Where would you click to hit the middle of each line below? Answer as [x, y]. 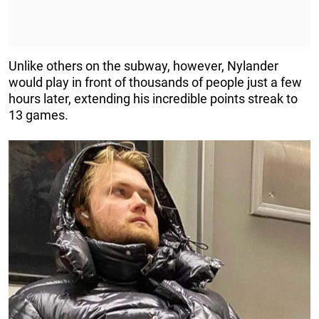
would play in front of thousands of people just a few [155, 83]
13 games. [38, 115]
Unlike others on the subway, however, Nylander [143, 66]
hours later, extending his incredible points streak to [153, 99]
